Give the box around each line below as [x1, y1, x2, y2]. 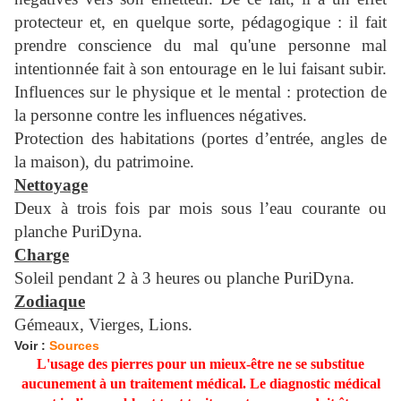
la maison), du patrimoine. [14, 152, 194, 172]
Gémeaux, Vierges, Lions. [14, 315, 192, 335]
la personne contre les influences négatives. [14, 106, 307, 125]
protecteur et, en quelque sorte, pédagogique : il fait [14, 13, 387, 32]
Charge [14, 245, 69, 265]
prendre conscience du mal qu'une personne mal [14, 36, 387, 55]
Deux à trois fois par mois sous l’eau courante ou [14, 199, 387, 218]
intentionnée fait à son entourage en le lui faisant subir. [14, 59, 387, 79]
